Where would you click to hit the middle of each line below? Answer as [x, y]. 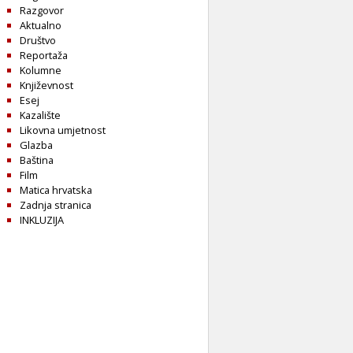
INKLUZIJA [42, 220]
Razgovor [42, 11]
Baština [37, 160]
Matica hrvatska [56, 190]
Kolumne [41, 71]
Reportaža [44, 56]
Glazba [36, 145]
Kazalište [40, 115]
